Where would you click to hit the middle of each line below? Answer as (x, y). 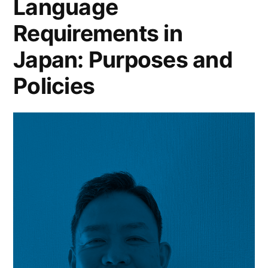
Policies (54, 86)
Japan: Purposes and (123, 59)
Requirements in (98, 33)
